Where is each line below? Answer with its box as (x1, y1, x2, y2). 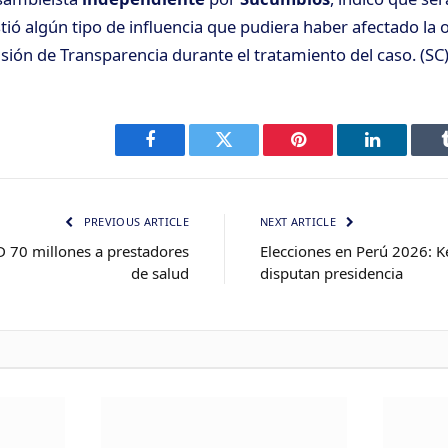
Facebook (148, 145, 219, 164)
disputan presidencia (260, 262, 403, 283)
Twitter (222, 145, 275, 164)
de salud (131, 262, 189, 283)
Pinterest (296, 145, 360, 164)
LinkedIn (370, 145, 437, 164)
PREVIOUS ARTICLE (80, 213, 189, 229)
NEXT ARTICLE (260, 213, 340, 229)
